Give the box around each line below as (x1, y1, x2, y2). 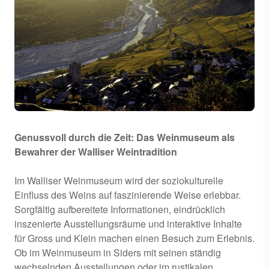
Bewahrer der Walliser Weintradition (14, 144, 177, 159)
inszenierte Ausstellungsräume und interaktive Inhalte (14, 216, 242, 231)
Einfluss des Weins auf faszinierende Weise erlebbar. (14, 187, 241, 202)
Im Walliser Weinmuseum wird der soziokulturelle (14, 173, 223, 187)
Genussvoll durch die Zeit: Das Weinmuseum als (14, 130, 235, 144)
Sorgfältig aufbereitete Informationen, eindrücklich (14, 202, 225, 216)
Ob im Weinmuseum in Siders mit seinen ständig (14, 245, 221, 259)
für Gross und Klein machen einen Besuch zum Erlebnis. (14, 231, 255, 245)
